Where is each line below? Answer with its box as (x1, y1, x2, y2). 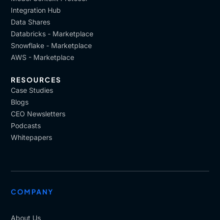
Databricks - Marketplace (11, 29, 94, 38)
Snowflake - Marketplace (11, 41, 92, 50)
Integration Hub (11, 6, 61, 14)
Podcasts (11, 121, 41, 130)
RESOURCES (11, 75, 62, 84)
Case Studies (11, 86, 54, 94)
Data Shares (11, 18, 51, 26)
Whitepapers (11, 133, 53, 141)
